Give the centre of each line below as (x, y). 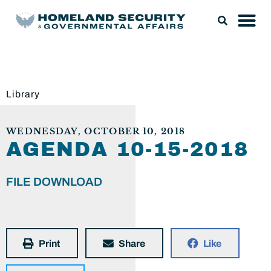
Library (23, 94)
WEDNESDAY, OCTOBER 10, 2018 (96, 132)
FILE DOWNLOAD (54, 182)
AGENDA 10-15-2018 (127, 149)
